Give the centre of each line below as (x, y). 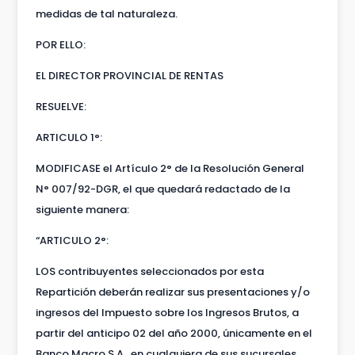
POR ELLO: (60, 44)
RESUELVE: (61, 106)
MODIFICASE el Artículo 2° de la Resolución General (170, 168)
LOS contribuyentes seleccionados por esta (149, 271)
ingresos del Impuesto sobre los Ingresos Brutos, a (167, 312)
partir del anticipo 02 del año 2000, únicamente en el (174, 333)
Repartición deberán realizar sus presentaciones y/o (172, 292)
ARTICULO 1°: (69, 137)
